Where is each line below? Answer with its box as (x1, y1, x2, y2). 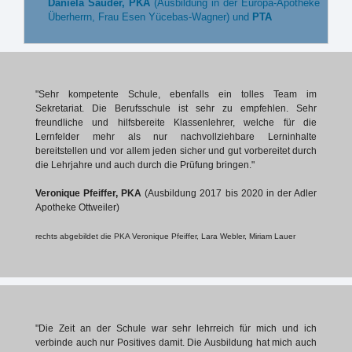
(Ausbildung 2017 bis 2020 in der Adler (145, 188, 317, 200)
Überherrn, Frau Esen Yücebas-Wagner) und (48, 10, 252, 23)
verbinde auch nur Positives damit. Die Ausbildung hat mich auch (35, 336, 317, 348)
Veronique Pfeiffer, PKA (35, 188, 145, 200)
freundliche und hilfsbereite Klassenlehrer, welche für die (35, 117, 317, 129)
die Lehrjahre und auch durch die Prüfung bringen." (35, 159, 255, 171)
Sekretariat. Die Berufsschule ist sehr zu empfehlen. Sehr (35, 103, 317, 115)
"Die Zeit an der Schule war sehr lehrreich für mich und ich (35, 322, 317, 334)
